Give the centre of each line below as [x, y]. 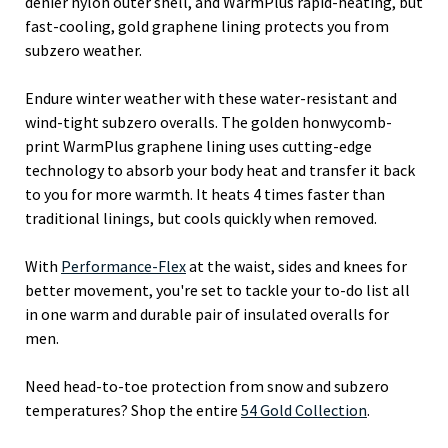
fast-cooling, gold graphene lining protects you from [207, 26]
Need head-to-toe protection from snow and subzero [207, 386]
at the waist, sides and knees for [296, 266]
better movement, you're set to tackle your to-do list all [217, 290]
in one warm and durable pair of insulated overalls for [207, 314]
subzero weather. [83, 50]
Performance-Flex [123, 266]
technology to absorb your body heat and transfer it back [220, 170]
